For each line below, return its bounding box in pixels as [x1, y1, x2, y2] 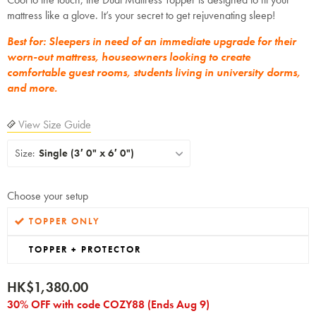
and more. [7, 80, 57, 95]
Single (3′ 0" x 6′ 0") [39, 146, 134, 160]
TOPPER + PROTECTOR [29, 243, 141, 255]
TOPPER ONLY [29, 215, 100, 227]
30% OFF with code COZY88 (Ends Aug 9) [7, 297, 209, 312]
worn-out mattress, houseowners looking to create [7, 49, 250, 64]
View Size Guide [16, 117, 91, 132]
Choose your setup [7, 188, 88, 203]
